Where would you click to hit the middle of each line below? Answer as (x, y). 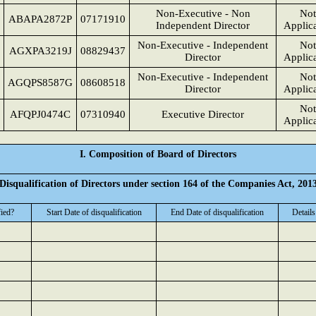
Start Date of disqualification (94, 212)
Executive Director (203, 114)
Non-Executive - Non (203, 13)
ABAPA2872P (40, 19)
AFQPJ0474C (40, 114)
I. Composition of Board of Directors (158, 154)
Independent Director (203, 25)
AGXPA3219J (40, 51)
